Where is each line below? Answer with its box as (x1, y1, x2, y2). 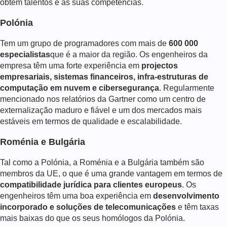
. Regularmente (159, 83, 214, 92)
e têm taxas (176, 202, 219, 211)
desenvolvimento (153, 191, 219, 200)
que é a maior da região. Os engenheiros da (50, 50, 208, 59)
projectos (141, 61, 178, 70)
